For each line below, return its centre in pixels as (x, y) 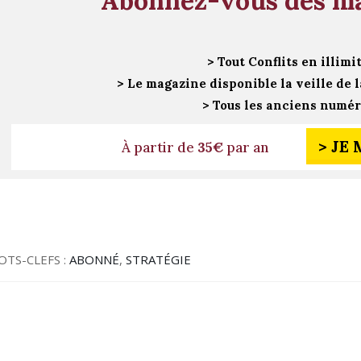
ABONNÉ (95, 259)
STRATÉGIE (159, 259)
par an (246, 147)
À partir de (160, 147)
